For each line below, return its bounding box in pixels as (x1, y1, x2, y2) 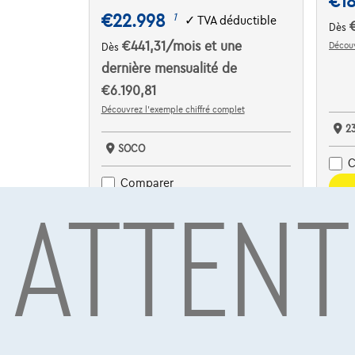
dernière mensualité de (101, 61, 237, 76)
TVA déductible (197, 14, 277, 28)
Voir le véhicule (155, 200, 237, 213)
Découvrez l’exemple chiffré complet (101, 104, 245, 114)
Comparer (120, 177, 174, 190)
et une (204, 39, 242, 54)
